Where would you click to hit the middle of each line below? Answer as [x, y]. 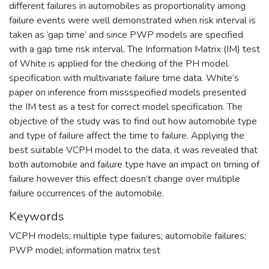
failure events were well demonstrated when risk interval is [132, 20]
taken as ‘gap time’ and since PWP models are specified [126, 35]
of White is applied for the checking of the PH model [119, 63]
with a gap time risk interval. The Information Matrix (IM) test [134, 49]
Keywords [37, 216]
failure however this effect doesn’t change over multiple [125, 179]
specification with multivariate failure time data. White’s [124, 78]
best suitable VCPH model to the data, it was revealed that [133, 150]
